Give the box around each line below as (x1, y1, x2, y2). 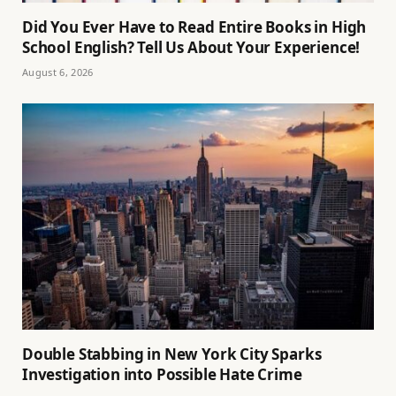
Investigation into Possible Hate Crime (22, 364, 302, 385)
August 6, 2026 (22, 65, 94, 79)
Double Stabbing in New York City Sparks (22, 344, 322, 365)
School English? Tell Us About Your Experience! (22, 36, 361, 57)
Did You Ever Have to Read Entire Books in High (22, 16, 367, 37)
